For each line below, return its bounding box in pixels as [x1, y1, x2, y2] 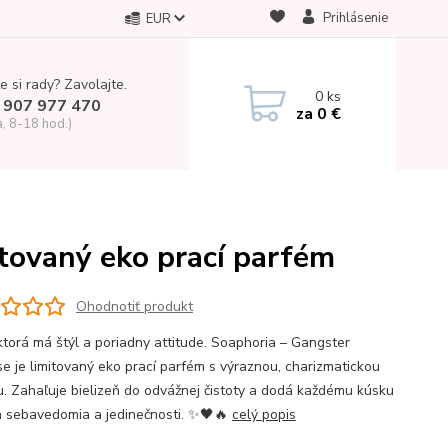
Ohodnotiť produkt [75, 296, 193, 316]
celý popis [231, 405, 296, 424]
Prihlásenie [322, 9, 388, 27]
